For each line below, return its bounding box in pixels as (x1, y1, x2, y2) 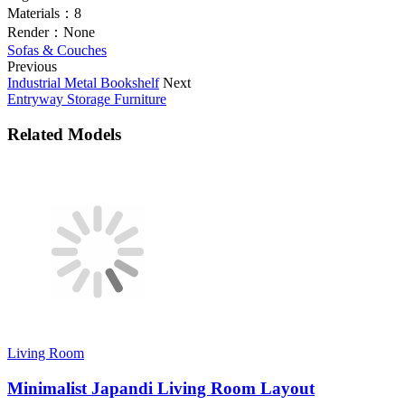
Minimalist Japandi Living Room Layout (7, 378, 315, 398)
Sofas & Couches (7, 42, 107, 58)
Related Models (7, 124, 121, 144)
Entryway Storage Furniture (7, 90, 166, 107)
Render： (7, 24, 63, 40)
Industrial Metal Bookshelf (7, 74, 159, 90)
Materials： (7, 5, 74, 21)
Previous (7, 58, 57, 74)
